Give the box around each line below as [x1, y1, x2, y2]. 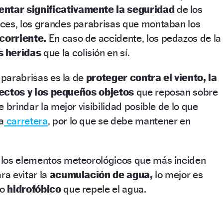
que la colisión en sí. [41, 46, 130, 59]
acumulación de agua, [49, 168, 153, 181]
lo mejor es [152, 168, 203, 181]
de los [174, 2, 203, 15]
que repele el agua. [61, 182, 146, 195]
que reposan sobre [133, 85, 218, 98]
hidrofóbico [7, 182, 61, 195]
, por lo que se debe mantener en [47, 114, 191, 127]
